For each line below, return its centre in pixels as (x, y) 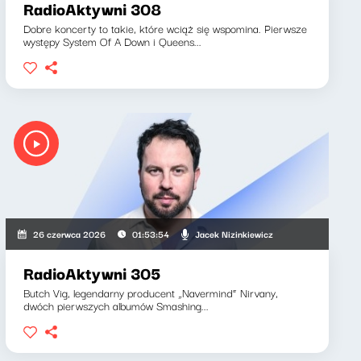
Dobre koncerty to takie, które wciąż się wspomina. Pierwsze (165, 28)
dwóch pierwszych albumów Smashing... (116, 305)
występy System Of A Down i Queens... (112, 41)
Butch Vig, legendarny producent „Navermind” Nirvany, (150, 293)
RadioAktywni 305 (91, 273)
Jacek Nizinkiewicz (234, 233)
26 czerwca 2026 (69, 234)
